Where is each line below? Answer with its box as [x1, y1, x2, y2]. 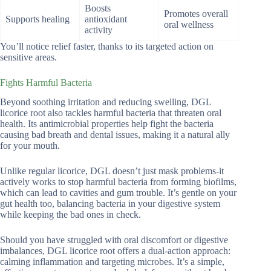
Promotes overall [164, 8, 228, 19]
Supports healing [5, 13, 70, 24]
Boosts [85, 2, 111, 13]
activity [85, 24, 113, 35]
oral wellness [164, 19, 214, 30]
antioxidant [85, 13, 127, 24]
